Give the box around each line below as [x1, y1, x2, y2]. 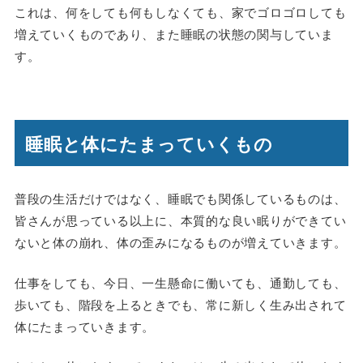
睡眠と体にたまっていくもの [25, 130, 273, 156]
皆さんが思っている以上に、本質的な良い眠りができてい [14, 211, 347, 229]
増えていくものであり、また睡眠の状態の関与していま [14, 25, 334, 43]
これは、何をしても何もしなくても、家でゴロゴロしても [14, 3, 347, 21]
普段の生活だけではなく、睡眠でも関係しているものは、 [14, 190, 347, 207]
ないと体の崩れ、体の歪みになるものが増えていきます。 [14, 233, 347, 251]
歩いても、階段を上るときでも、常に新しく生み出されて [14, 295, 347, 313]
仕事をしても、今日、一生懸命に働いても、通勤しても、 [14, 273, 347, 291]
